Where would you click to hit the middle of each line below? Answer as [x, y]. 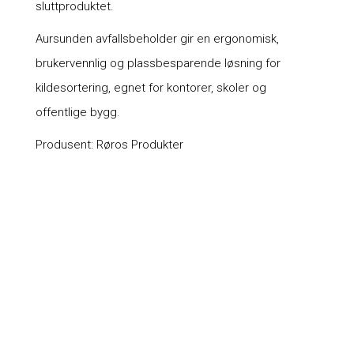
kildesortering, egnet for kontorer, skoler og [151, 88]
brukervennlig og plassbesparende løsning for [158, 64]
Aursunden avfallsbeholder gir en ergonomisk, [157, 39]
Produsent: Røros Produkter [109, 145]
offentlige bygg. [77, 113]
